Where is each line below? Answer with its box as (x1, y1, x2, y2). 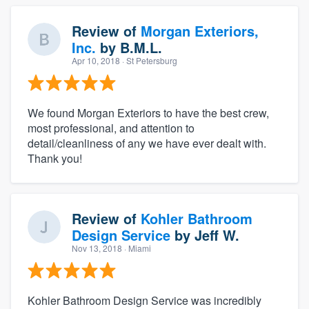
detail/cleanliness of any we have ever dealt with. (28, 134, 266, 151)
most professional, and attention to (28, 119, 195, 136)
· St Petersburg (120, 54, 177, 66)
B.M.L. (120, 37, 162, 57)
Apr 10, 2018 (72, 54, 120, 66)
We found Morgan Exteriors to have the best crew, (28, 104, 269, 121)
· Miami (122, 241, 151, 254)
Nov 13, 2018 (72, 241, 122, 254)
